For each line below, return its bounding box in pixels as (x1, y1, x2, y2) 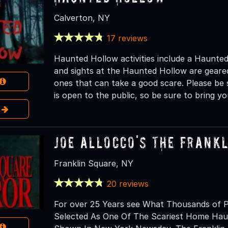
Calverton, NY (53, 12, 110, 23)
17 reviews (107, 33, 148, 43)
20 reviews (107, 178, 149, 189)
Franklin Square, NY (53, 158, 133, 168)
